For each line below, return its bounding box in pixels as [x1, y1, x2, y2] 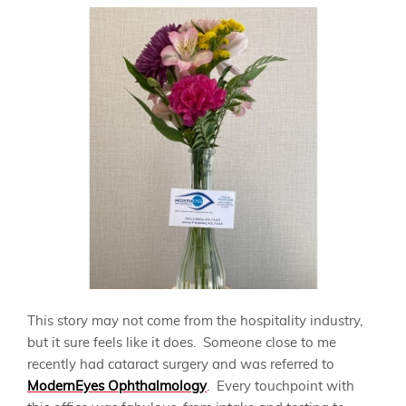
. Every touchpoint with [207, 380, 354, 394]
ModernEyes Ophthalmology [27, 380, 207, 394]
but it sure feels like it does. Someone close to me [27, 336, 336, 351]
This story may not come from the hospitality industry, [27, 314, 362, 329]
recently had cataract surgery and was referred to [27, 358, 334, 372]
